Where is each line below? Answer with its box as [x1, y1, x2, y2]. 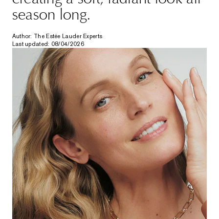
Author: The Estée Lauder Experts [12, 32, 103, 40]
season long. [12, 5, 91, 23]
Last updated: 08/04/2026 [12, 40, 84, 48]
